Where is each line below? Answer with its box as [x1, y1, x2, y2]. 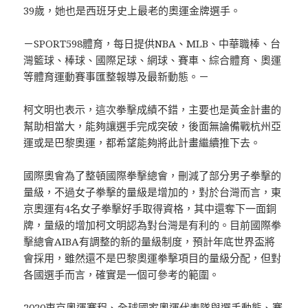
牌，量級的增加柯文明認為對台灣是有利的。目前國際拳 [23, 218, 282, 232]
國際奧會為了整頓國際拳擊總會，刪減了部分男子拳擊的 [23, 168, 282, 183]
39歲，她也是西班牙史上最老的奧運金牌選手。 [23, 3, 241, 18]
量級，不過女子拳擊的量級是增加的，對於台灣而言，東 [23, 185, 282, 199]
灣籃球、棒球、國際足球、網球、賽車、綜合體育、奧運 [23, 53, 282, 67]
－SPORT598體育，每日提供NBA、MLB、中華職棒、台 [23, 36, 281, 51]
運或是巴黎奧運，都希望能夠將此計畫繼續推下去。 [23, 135, 261, 150]
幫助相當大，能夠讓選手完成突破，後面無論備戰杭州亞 [23, 119, 282, 133]
